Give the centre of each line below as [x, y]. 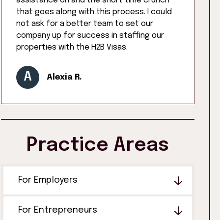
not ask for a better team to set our [85, 24]
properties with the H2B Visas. [72, 48]
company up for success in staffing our [90, 36]
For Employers [48, 180]
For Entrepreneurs [58, 210]
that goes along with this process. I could [94, 12]
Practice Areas [98, 146]
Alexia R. [65, 78]
